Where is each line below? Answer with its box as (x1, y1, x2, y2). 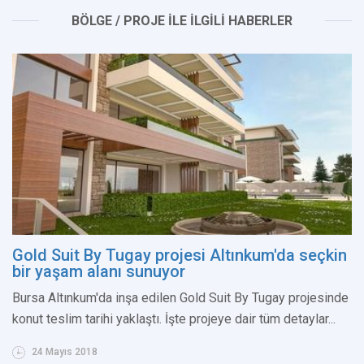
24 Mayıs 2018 (29, 345, 97, 357)
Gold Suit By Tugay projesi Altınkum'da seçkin (12, 245, 347, 265)
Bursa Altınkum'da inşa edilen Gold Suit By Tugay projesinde (12, 289, 349, 305)
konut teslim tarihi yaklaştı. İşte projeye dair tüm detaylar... (12, 310, 336, 327)
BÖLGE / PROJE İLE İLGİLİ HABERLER (71, 12, 292, 28)
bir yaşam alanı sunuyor (12, 261, 185, 281)
